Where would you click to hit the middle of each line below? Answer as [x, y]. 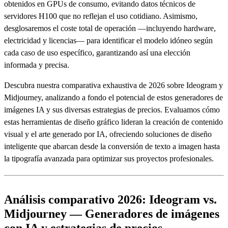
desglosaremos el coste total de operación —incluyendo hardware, [110, 28]
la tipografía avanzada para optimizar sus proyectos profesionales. [109, 158]
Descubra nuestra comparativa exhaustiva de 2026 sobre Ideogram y [113, 85]
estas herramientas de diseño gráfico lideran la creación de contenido [113, 122]
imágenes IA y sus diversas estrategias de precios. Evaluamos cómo [112, 109]
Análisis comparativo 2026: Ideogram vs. [110, 199]
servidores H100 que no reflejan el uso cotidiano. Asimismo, [101, 16]
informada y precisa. [37, 65]
